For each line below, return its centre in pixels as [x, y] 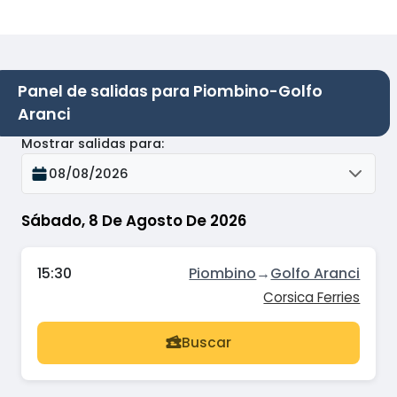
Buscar [206, 343]
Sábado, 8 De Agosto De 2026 [134, 221]
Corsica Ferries [312, 297]
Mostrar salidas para [91, 144]
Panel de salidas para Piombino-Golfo [170, 91]
